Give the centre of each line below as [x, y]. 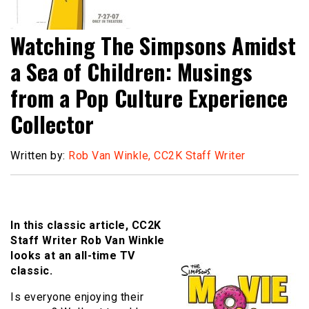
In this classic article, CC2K [86, 226]
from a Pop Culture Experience [149, 98]
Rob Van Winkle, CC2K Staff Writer [157, 156]
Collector [52, 124]
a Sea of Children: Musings [131, 72]
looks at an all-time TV [73, 256]
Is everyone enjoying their [77, 297]
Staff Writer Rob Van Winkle [88, 241]
